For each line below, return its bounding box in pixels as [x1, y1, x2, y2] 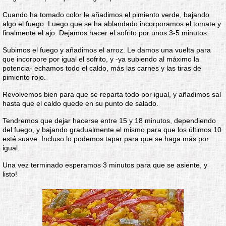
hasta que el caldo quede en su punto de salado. [3, 99, 158, 107]
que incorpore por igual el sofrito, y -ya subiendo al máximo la [3, 55, 199, 63]
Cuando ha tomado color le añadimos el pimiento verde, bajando [3, 11, 209, 19]
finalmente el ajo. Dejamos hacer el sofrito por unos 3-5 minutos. [3, 29, 209, 37]
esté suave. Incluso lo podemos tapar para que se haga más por [3, 135, 209, 143]
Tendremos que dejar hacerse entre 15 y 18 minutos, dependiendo [3, 117, 216, 125]
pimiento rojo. [3, 73, 46, 81]
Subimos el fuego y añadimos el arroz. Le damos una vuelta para [3, 46, 211, 54]
